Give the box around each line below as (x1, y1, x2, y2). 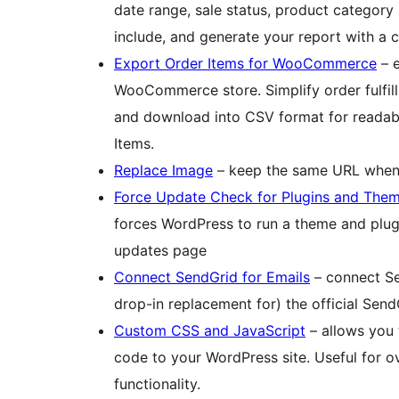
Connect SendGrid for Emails (114, 268, 310, 287)
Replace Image (114, 161, 213, 180)
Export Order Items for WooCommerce (114, 54, 377, 73)
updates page (114, 241, 207, 260)
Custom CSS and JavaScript (114, 322, 305, 340)
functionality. (114, 375, 200, 394)
